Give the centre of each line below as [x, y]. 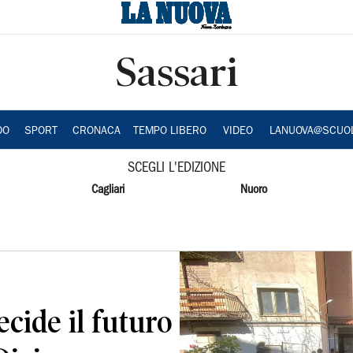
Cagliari [108, 190]
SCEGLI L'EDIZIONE [176, 168]
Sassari [176, 72]
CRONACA [97, 132]
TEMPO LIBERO [170, 132]
